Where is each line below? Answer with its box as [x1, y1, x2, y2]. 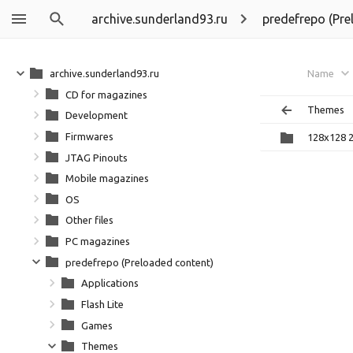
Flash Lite [81, 298, 124, 310]
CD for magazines [65, 88, 147, 100]
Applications [81, 277, 139, 289]
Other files [65, 214, 113, 226]
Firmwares [65, 130, 113, 142]
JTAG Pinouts [65, 151, 128, 163]
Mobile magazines [65, 173, 149, 184]
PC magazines [65, 236, 130, 247]
